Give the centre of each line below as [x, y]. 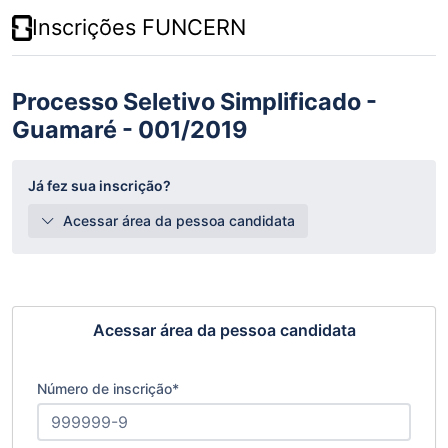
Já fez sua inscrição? [99, 185]
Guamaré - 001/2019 [130, 129]
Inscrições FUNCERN [139, 27]
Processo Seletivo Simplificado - [194, 101]
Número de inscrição [104, 388]
